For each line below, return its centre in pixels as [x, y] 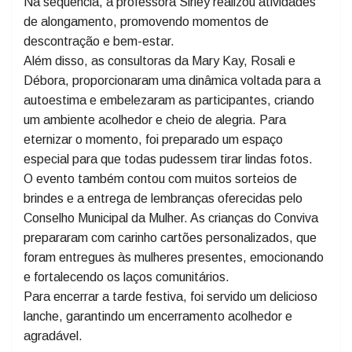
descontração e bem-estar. [99, 103]
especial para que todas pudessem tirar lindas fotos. [168, 221]
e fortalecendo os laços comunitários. [126, 339]
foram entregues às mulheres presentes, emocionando [174, 319]
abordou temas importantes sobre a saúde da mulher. [171, 44]
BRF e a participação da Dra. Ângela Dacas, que [159, 24]
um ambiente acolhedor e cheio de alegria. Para [155, 181]
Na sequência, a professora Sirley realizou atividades [170, 64]
